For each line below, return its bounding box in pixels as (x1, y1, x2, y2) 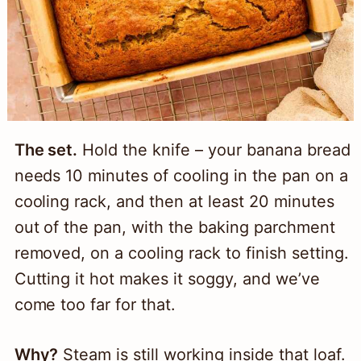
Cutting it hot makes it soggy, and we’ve (14, 269, 320, 289)
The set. (14, 140, 78, 160)
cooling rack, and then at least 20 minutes (14, 192, 334, 212)
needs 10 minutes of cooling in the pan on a (14, 166, 348, 186)
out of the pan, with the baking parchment (14, 218, 335, 238)
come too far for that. (14, 295, 176, 315)
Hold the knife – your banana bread (77, 140, 351, 160)
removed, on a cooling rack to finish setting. (14, 243, 349, 263)
